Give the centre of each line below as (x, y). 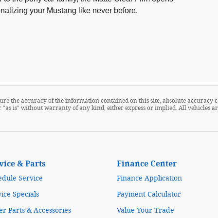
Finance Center (147, 164)
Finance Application (149, 178)
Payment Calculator (149, 194)
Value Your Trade (145, 210)
